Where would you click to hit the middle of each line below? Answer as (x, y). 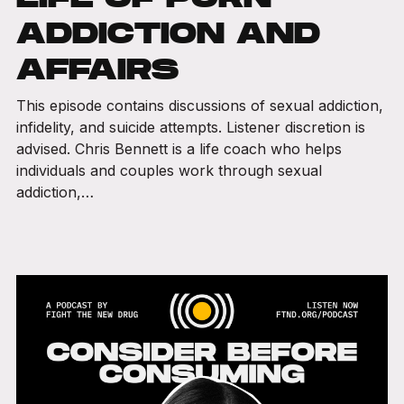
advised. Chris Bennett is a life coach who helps (179, 148)
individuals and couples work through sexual (169, 170)
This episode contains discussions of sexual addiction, (199, 105)
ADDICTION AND (168, 32)
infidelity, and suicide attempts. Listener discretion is (190, 127)
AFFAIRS (97, 68)
